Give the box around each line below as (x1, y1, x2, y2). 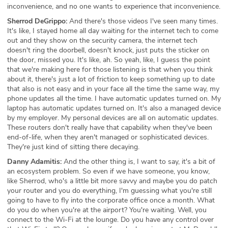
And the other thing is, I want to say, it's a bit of (62, 156, 215, 166)
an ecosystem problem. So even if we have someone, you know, (7, 166, 210, 176)
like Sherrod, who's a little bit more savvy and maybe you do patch (7, 176, 217, 186)
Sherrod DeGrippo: (7, 16, 67, 26)
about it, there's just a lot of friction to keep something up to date (7, 74, 215, 84)
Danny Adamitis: (7, 156, 62, 166)
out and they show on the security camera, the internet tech (7, 35, 197, 45)
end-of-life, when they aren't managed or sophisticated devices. (7, 132, 209, 142)
